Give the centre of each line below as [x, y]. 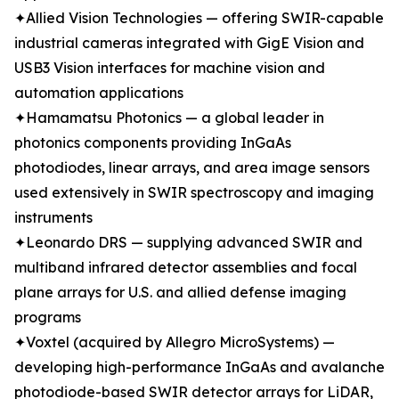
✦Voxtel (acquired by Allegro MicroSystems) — [175, 342]
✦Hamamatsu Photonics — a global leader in [169, 118]
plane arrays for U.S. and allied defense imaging [180, 293]
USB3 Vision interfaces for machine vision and [170, 68]
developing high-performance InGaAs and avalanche [199, 367]
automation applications [99, 93]
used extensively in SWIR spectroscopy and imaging [194, 193]
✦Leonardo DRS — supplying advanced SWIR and [188, 243]
